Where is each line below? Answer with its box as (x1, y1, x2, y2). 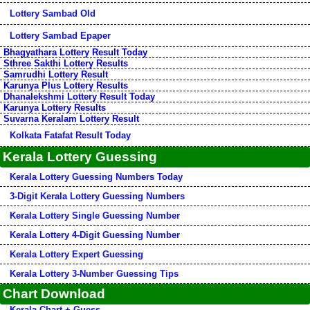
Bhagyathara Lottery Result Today (3, 47, 147, 57)
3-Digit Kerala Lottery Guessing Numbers (10, 191, 185, 201)
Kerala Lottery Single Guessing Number (10, 210, 180, 221)
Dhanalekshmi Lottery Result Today (3, 91, 155, 102)
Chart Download (3, 286, 105, 301)
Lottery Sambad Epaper (10, 30, 111, 41)
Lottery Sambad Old (10, 8, 95, 19)
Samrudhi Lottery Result (3, 69, 108, 80)
